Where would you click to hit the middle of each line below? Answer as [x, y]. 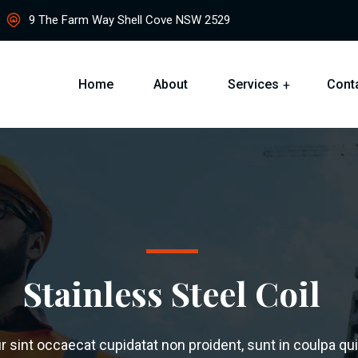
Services [253, 85]
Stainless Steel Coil [172, 294]
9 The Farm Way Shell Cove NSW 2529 [128, 20]
